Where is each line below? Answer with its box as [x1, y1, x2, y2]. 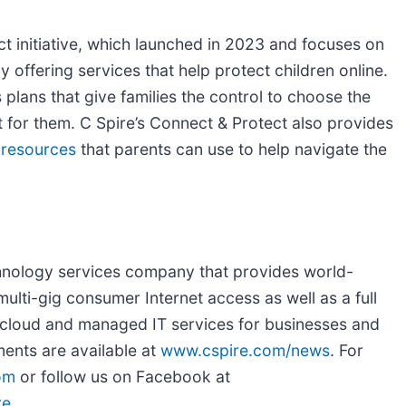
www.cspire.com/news [160, 340, 330, 360]
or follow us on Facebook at [15, 366, 230, 386]
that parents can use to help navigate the [76, 139, 387, 159]
